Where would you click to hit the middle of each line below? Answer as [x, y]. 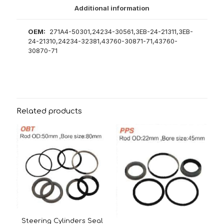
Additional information [112, 8]
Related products [49, 111]
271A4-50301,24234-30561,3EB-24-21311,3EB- [119, 31]
